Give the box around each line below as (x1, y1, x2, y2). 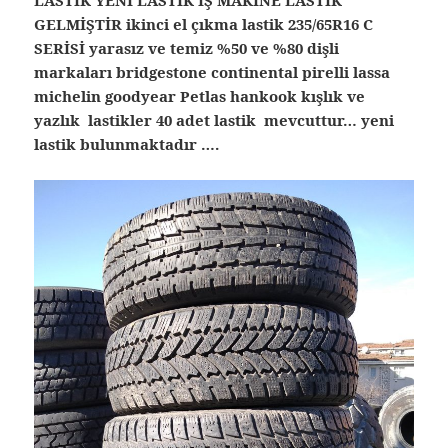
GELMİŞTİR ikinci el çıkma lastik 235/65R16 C (34, 13, 374, 34)
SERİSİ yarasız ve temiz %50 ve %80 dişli (34, 37, 340, 58)
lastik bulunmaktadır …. (34, 133, 220, 154)
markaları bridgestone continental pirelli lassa (34, 61, 391, 82)
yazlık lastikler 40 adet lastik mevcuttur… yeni (34, 109, 395, 130)
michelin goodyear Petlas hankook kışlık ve (34, 85, 366, 106)
